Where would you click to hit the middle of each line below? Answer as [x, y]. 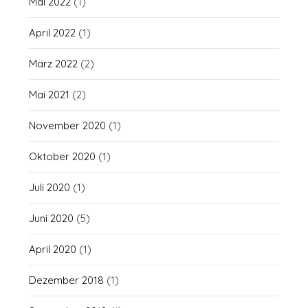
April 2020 [53, 249]
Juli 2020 [50, 187]
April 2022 [53, 33]
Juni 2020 [52, 218]
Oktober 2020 [63, 156]
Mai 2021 [49, 95]
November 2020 [68, 125]
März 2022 [54, 64]
